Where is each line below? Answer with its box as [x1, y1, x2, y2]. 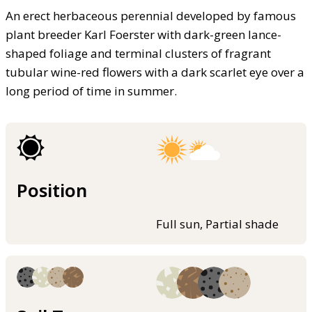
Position [17, 178, 87, 202]
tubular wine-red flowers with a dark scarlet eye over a [6, 63, 304, 80]
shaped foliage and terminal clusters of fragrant [6, 45, 271, 61]
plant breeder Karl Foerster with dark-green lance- [6, 26, 281, 42]
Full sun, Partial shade [156, 216, 279, 233]
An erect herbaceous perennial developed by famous [6, 7, 296, 24]
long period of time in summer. [6, 82, 177, 99]
